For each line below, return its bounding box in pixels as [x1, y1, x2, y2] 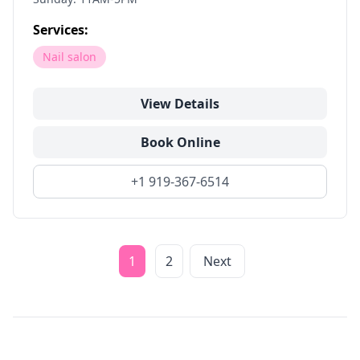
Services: [33, 21, 88, 39]
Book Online [140, 133, 220, 151]
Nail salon [43, 49, 96, 64]
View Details [141, 95, 219, 112]
